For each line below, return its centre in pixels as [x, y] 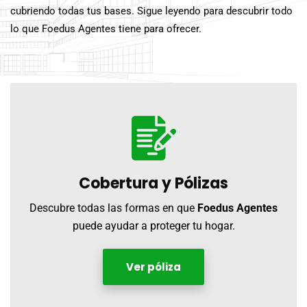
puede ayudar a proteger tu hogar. [153, 226]
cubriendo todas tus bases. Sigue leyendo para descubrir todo [151, 11]
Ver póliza [153, 267]
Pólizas [201, 183]
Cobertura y [127, 183]
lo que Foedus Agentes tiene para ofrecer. [106, 29]
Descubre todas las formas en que [113, 208]
